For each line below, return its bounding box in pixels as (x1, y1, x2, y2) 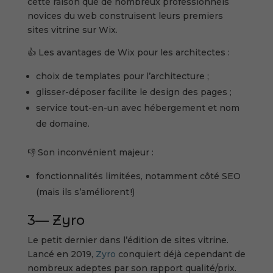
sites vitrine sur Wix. (27, 24, 120, 35)
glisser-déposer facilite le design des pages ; (35, 86, 232, 97)
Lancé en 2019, (27, 248, 96, 260)
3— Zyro (27, 211, 88, 229)
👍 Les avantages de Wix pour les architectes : (27, 46, 230, 58)
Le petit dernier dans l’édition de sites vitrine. (27, 234, 229, 246)
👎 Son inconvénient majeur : (27, 146, 156, 158)
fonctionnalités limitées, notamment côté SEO (35, 170, 241, 182)
